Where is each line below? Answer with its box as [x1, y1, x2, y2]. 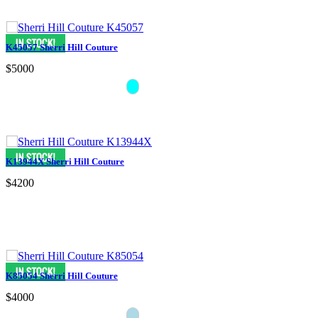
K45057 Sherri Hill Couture [6, 41, 118, 53]
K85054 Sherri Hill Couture [6, 270, 118, 281]
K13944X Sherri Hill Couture [6, 155, 124, 167]
